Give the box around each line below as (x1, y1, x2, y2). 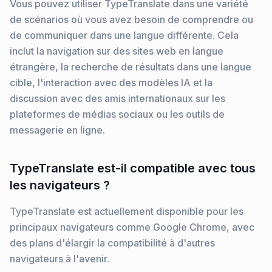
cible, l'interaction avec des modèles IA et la (10, 76, 212, 89)
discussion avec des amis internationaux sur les (10, 92, 225, 104)
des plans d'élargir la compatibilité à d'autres (10, 237, 215, 249)
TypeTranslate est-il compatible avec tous (10, 161, 256, 175)
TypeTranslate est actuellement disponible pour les (10, 205, 243, 217)
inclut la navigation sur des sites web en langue (10, 45, 223, 57)
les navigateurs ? (10, 178, 110, 192)
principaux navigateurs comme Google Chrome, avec (10, 221, 254, 233)
